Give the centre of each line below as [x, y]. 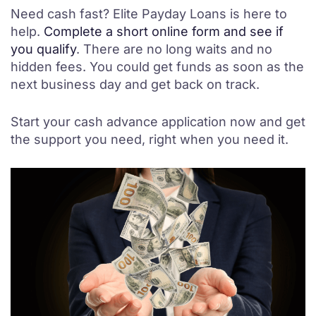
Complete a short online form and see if [164, 31]
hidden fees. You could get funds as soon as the [157, 67]
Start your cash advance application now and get [158, 122]
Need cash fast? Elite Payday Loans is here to [149, 14]
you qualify [43, 49]
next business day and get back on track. [135, 84]
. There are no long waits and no [174, 49]
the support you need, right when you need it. [150, 139]
